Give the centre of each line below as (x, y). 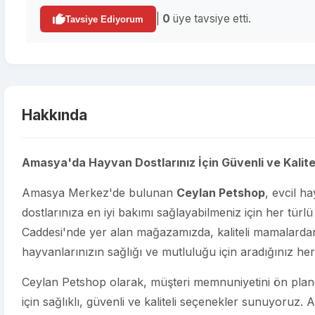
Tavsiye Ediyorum (104, 19)
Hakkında (54, 115)
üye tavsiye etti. (211, 19)
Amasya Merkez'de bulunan (99, 193)
